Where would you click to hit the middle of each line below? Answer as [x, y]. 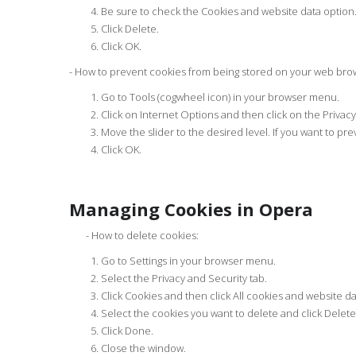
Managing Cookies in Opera [191, 209]
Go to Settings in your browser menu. [188, 261]
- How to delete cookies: [134, 235]
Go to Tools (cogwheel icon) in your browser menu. [220, 97]
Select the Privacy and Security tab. [184, 278]
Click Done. [127, 331]
